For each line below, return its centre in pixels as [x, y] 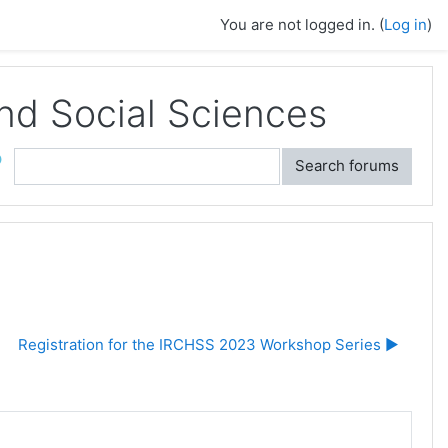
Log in [405, 24]
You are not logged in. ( [302, 24]
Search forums [347, 166]
